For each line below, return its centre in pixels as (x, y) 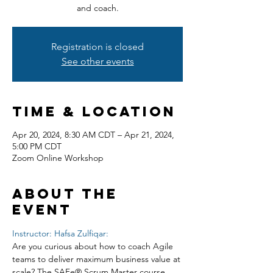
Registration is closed (97, 47)
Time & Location (94, 112)
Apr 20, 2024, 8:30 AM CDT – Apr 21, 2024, (93, 135)
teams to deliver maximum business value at (97, 259)
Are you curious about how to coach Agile (94, 246)
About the (65, 194)
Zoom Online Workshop (58, 158)
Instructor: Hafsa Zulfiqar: (60, 233)
